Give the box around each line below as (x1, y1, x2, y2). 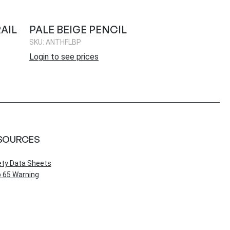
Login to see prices (29, 51, 99, 62)
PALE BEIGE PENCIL (29, 23, 127, 36)
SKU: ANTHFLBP (29, 37, 81, 46)
